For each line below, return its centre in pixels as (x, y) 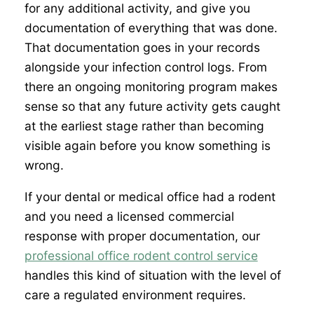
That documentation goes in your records (142, 48)
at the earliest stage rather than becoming (144, 126)
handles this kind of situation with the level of (152, 275)
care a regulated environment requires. (135, 295)
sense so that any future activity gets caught (152, 107)
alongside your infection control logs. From (145, 67)
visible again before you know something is (147, 146)
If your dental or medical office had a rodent (150, 197)
